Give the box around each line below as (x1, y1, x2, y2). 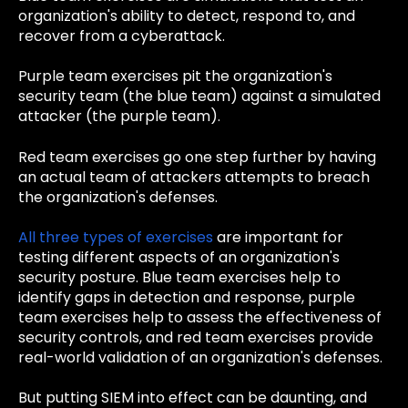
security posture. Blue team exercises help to (18, 267, 341, 289)
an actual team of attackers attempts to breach (18, 166, 370, 188)
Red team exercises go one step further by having (18, 146, 376, 168)
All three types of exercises (18, 227, 213, 249)
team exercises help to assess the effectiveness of (18, 307, 382, 329)
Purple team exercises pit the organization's (18, 66, 332, 87)
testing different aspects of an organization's (18, 247, 340, 269)
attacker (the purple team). (18, 106, 220, 127)
